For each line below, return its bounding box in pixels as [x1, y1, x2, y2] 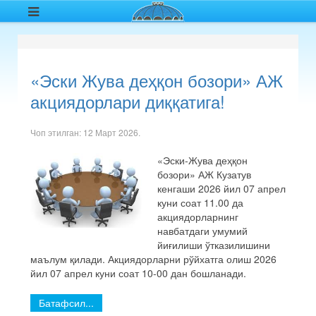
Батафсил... [39, 296, 94, 310]
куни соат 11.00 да [157, 195, 243, 209]
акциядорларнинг [157, 209, 238, 224]
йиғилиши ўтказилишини [157, 238, 270, 252]
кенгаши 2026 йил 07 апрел [157, 181, 286, 195]
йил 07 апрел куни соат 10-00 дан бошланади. [30, 266, 246, 280]
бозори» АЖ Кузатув [157, 167, 251, 181]
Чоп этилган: [30, 126, 83, 138]
